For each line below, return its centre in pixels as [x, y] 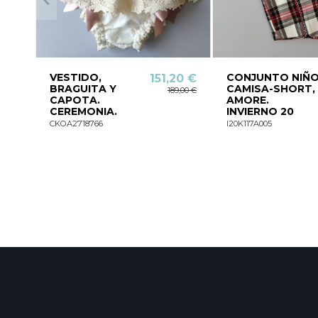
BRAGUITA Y [83, 88]
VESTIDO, [75, 77]
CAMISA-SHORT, [270, 88]
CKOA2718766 [76, 123]
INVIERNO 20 [260, 111]
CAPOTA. [75, 100]
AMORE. [247, 100]
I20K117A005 [249, 123]
